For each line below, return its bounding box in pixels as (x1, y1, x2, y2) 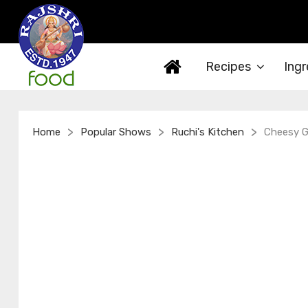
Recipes (206, 59, 251, 74)
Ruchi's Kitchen (171, 126, 244, 138)
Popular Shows (80, 126, 151, 138)
